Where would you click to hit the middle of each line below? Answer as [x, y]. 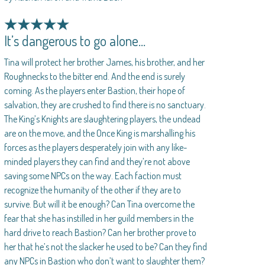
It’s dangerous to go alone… [75, 41]
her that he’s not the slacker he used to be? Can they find [106, 247]
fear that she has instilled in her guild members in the [99, 219]
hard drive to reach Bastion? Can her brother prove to [101, 233]
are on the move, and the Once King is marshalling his [100, 133]
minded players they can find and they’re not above [97, 162]
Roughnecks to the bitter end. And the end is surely [95, 77]
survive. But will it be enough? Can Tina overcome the [100, 204]
